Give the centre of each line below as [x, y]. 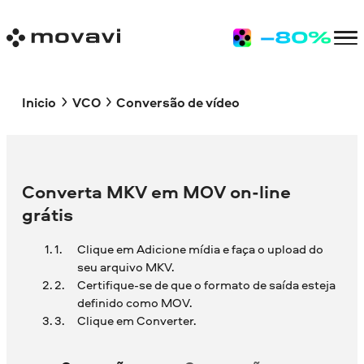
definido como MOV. [134, 303]
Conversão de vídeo [178, 102]
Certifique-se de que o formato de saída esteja [206, 285]
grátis [48, 215]
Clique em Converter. [136, 321]
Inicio [39, 102]
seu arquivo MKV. [125, 267]
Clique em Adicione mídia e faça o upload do [200, 249]
